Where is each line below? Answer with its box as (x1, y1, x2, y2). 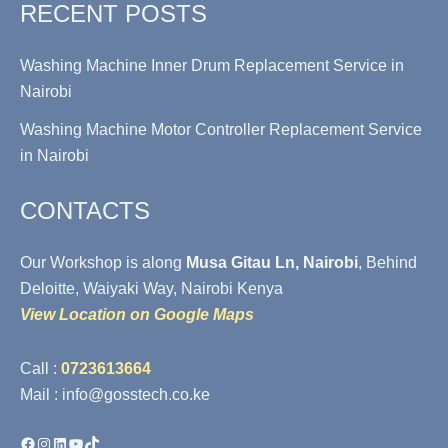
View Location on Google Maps (20, 306, 254, 323)
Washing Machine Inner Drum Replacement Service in (20, 57, 404, 74)
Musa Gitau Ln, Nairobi (186, 254, 358, 271)
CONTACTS (20, 197, 150, 224)
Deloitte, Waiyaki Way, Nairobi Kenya (20, 280, 283, 297)
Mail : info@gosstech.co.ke (20, 386, 210, 403)
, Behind (358, 254, 417, 271)
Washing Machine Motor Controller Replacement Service (20, 121, 422, 138)
